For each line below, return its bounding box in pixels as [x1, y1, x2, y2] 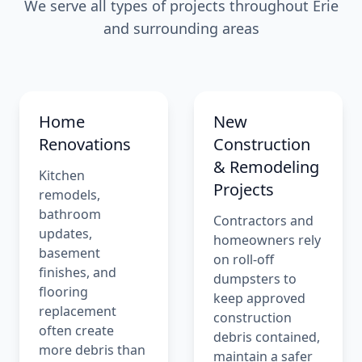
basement [39, 243, 100, 262]
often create [39, 321, 114, 339]
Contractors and [213, 211, 314, 229]
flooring [39, 282, 88, 301]
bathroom [39, 204, 101, 223]
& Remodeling [213, 155, 319, 178]
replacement [39, 301, 116, 320]
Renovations [39, 133, 131, 155]
